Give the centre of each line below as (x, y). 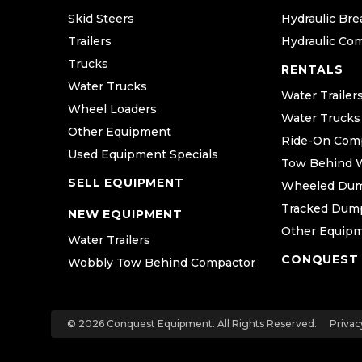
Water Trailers (109, 240)
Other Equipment (120, 132)
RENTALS (312, 70)
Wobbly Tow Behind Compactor (162, 263)
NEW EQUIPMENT (125, 215)
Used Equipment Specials (143, 155)
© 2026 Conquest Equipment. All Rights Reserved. (192, 324)
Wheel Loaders (112, 109)
